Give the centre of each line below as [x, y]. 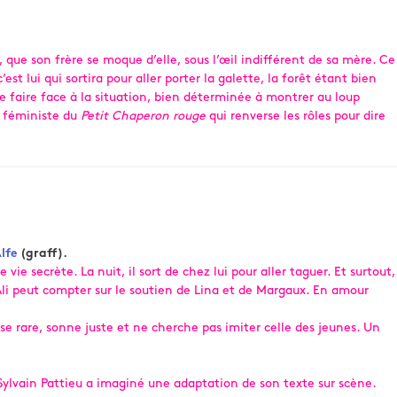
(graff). [42, 254]
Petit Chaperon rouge [143, 117]
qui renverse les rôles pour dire [296, 117]
